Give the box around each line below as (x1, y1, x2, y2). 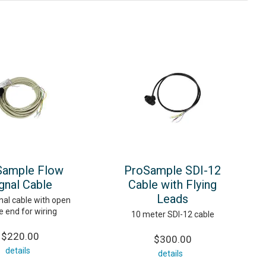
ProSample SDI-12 (124, 163, 221, 178)
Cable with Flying (128, 177, 217, 192)
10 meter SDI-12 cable (131, 209, 214, 219)
